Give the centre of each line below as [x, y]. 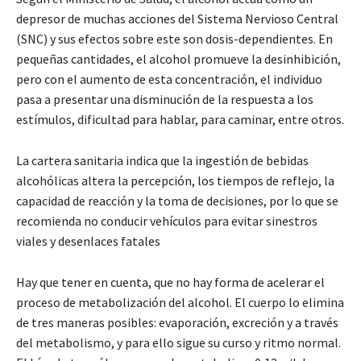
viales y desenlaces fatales [88, 241]
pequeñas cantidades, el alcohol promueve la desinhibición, [178, 58]
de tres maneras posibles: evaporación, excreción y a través [177, 322]
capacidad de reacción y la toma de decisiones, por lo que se [177, 200]
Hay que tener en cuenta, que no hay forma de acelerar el [170, 282]
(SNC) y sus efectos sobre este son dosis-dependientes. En [174, 38]
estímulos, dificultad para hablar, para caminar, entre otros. [180, 119]
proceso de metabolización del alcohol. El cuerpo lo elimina [180, 302]
